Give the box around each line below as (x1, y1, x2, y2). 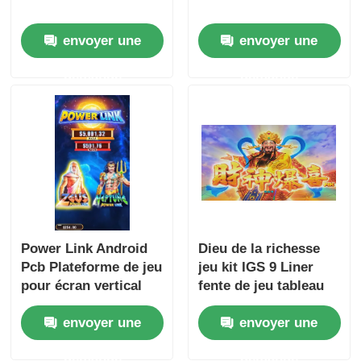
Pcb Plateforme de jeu (21, 259, 163, 276)
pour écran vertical (21, 278, 143, 294)
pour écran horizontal (197, 297, 337, 313)
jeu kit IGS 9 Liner (197, 259, 313, 276)
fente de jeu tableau (197, 278, 324, 294)
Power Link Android (21, 241, 148, 257)
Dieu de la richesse (197, 241, 320, 257)
